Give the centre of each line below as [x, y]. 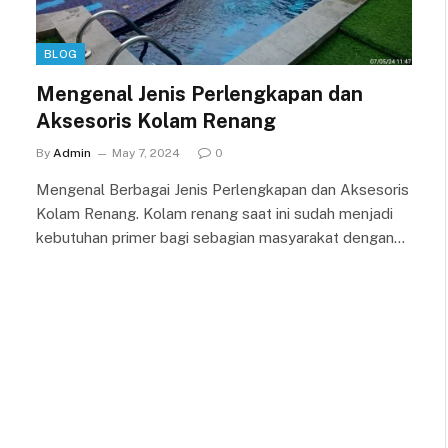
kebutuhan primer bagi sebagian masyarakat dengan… [220, 237]
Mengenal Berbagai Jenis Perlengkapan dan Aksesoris [222, 189]
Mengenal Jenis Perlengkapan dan [199, 94]
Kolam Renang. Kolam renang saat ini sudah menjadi [214, 213]
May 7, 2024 [146, 153]
